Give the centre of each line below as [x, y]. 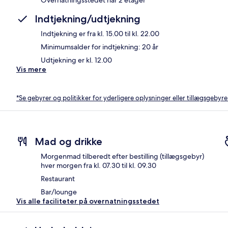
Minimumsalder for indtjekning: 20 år [99, 47]
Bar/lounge [59, 192]
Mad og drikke [68, 142]
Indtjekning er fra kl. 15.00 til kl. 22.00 [100, 33]
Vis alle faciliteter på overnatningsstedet [88, 201]
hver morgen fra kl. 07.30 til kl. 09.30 [98, 166]
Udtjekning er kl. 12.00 [76, 60]
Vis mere [31, 69]
